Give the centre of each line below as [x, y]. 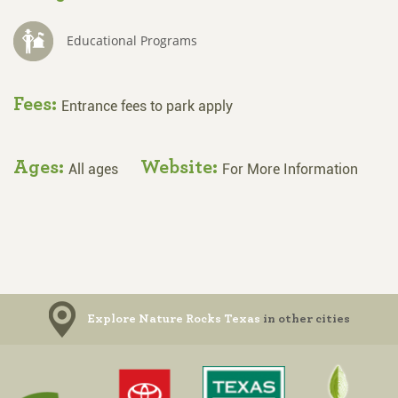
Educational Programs [132, 41]
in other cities [305, 318]
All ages [93, 169]
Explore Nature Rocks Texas [173, 318]
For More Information [290, 169]
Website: [181, 167]
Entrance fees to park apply [147, 106]
